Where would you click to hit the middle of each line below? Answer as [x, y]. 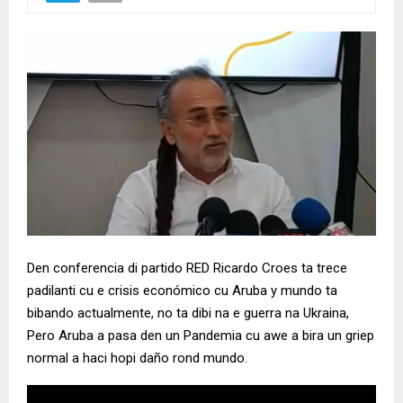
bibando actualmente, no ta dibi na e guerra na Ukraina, [188, 313]
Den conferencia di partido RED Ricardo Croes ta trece [187, 268]
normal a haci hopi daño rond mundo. [137, 358]
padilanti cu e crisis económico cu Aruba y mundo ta [182, 290]
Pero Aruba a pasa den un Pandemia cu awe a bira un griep [201, 335]
